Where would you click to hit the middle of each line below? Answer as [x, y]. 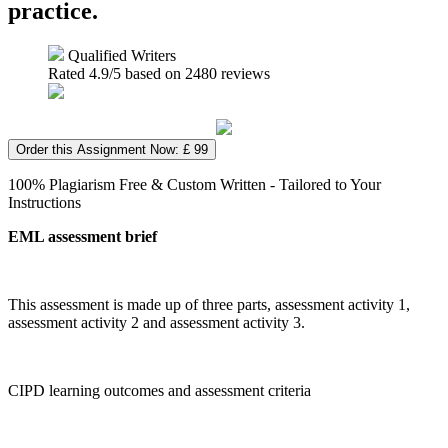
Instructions [44, 202]
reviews [243, 73]
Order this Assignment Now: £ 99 [112, 149]
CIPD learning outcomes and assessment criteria [159, 390]
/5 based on [147, 73]
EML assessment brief [82, 236]
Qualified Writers [120, 55]
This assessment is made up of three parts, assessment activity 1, [209, 304]
